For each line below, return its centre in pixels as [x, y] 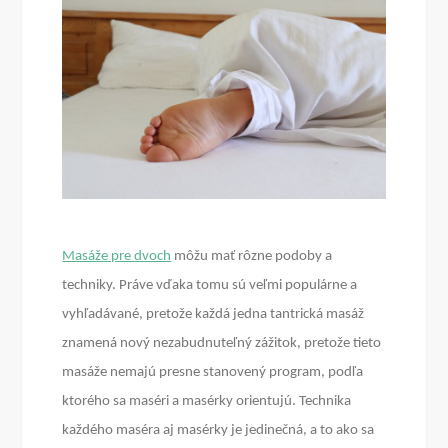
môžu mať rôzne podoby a [252, 257]
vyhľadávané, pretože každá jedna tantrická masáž [213, 315]
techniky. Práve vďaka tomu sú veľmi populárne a [210, 286]
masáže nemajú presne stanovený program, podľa [213, 373]
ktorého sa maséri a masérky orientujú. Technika [207, 402]
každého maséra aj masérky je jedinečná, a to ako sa [218, 431]
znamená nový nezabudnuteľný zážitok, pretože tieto [222, 344]
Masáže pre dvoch [117, 257]
